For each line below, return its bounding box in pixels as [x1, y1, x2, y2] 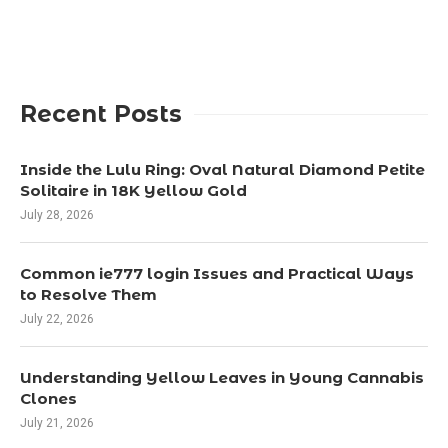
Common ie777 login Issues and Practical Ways [20, 263, 414, 283]
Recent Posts [20, 99, 182, 128]
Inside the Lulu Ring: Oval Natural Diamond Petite [20, 159, 425, 179]
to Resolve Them [20, 284, 157, 304]
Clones [20, 388, 77, 408]
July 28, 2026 [20, 207, 94, 222]
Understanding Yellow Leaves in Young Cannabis [20, 367, 424, 387]
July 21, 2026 [20, 415, 94, 430]
